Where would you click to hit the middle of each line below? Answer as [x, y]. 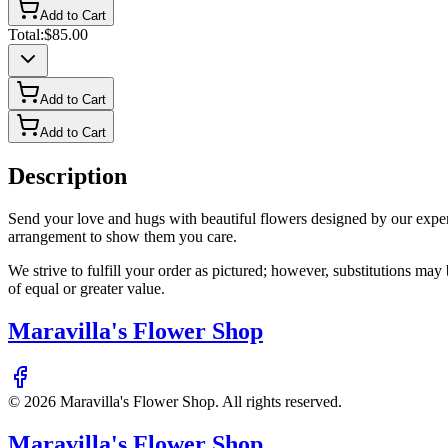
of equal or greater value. [86, 288]
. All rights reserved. [278, 401]
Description [67, 176]
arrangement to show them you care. [122, 236]
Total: [26, 35]
